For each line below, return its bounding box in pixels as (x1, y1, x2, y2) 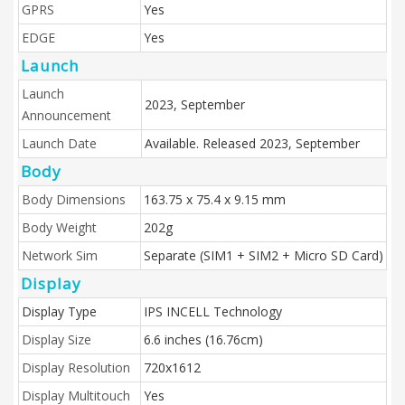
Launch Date (22, 135, 97, 152)
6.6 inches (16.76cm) (144, 331, 263, 348)
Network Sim (22, 247, 98, 264)
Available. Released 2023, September (145, 135, 360, 152)
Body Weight (22, 219, 97, 236)
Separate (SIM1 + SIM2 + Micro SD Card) (144, 247, 383, 264)
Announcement (22, 107, 111, 124)
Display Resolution (22, 359, 130, 376)
